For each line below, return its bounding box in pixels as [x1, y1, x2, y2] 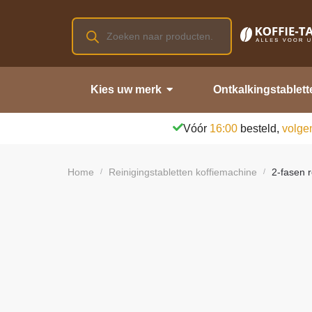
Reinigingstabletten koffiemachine [108, 166, 257, 178]
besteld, [237, 122, 282, 134]
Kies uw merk [91, 83, 162, 95]
